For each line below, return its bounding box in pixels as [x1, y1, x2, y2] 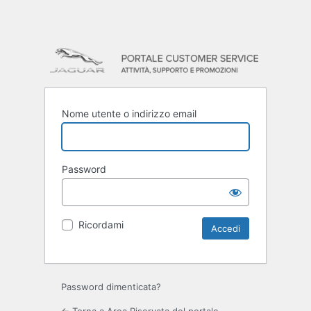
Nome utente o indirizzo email [62, 108, 196, 120]
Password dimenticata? [61, 281, 161, 293]
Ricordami [78, 219, 124, 231]
